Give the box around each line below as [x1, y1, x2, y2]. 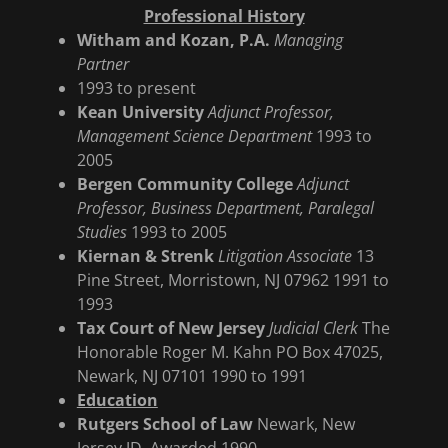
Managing [273, 29, 343, 51]
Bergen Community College [76, 173, 293, 195]
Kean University [76, 101, 204, 123]
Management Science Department [76, 125, 312, 147]
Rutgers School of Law [76, 413, 253, 435]
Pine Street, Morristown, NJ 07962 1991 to [76, 269, 389, 291]
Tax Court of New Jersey [76, 317, 265, 339]
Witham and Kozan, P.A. [76, 29, 270, 51]
